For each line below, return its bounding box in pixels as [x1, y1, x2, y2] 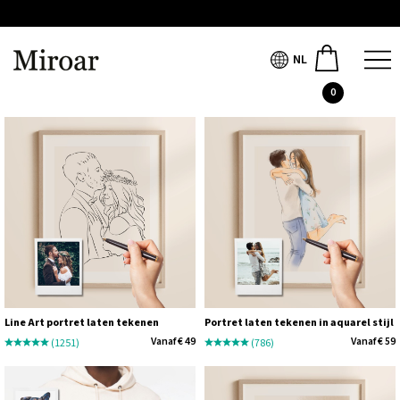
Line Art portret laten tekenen [4, 314, 159, 330]
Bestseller [151, 54, 249, 87]
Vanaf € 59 [351, 334, 396, 350]
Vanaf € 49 [151, 334, 196, 350]
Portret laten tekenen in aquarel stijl [204, 314, 394, 330]
